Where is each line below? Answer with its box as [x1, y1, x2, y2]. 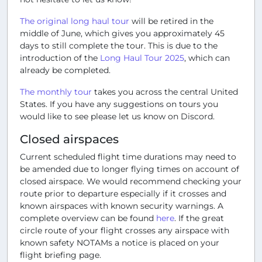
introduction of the [20, 52, 100, 63]
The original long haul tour [20, 15, 129, 26]
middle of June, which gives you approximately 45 [20, 27, 225, 39]
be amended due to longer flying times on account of [20, 163, 239, 174]
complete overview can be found [20, 212, 156, 223]
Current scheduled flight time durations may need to [20, 151, 236, 162]
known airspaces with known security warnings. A [20, 200, 223, 211]
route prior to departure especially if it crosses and [20, 188, 226, 199]
